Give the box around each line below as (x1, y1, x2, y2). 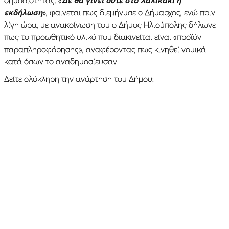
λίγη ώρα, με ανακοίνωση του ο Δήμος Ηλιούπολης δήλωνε (4, 19, 216, 30)
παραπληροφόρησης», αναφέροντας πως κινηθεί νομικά (4, 43, 206, 54)
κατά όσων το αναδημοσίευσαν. (4, 56, 119, 66)
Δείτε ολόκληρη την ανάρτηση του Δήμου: (4, 73, 154, 84)
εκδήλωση (4, 7, 42, 17)
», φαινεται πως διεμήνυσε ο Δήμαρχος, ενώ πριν (42, 7, 215, 17)
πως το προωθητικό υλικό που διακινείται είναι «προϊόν (4, 31, 201, 42)
